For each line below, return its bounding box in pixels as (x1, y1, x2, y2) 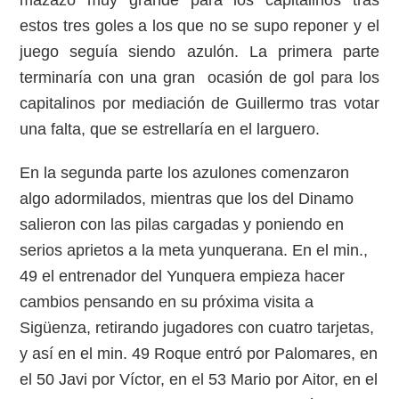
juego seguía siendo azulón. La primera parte (20, 43, 379, 61)
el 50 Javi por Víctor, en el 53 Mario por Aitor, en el (20, 370, 379, 388)
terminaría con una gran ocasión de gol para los (20, 69, 379, 86)
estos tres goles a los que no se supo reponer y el (20, 17, 379, 35)
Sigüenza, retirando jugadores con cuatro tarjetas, (20, 319, 375, 337)
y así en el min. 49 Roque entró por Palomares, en (20, 345, 379, 362)
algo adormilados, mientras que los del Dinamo (20, 190, 354, 208)
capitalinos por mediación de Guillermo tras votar (20, 94, 379, 112)
